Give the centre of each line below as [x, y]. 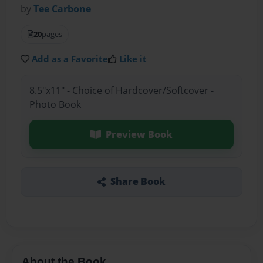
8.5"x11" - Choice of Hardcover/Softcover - [121, 90]
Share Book [138, 182]
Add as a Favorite [70, 59]
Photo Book [55, 104]
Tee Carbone [63, 9]
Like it [133, 59]
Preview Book [139, 134]
